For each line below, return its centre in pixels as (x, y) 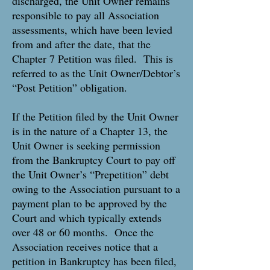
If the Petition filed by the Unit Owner (95, 116)
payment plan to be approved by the (89, 203)
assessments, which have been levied (92, 30)
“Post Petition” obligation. (70, 87)
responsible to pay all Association (86, 15)
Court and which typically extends (87, 218)
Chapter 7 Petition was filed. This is (93, 58)
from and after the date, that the (81, 44)
